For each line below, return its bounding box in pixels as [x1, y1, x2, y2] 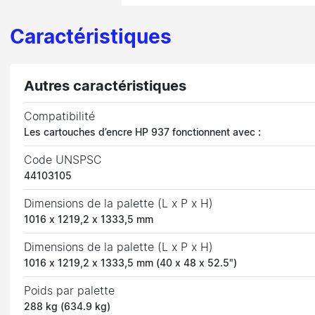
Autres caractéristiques [24, 79, 187, 94]
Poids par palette [24, 285, 115, 297]
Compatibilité [24, 110, 96, 122]
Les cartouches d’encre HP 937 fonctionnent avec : [24, 127, 262, 138]
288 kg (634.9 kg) [24, 302, 111, 312]
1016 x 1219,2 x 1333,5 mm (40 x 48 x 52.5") [24, 258, 238, 269]
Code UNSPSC [24, 154, 103, 166]
